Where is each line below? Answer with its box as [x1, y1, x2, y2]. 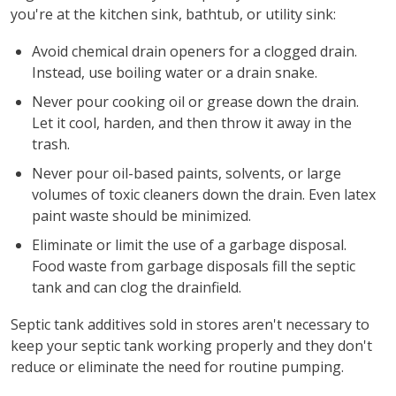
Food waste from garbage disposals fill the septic [31, 255, 355, 276]
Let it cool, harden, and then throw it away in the [31, 112, 352, 133]
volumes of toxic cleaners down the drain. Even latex [31, 184, 376, 204]
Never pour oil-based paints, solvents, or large [31, 163, 341, 183]
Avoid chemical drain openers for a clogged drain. [31, 41, 357, 61]
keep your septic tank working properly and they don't [10, 335, 372, 355]
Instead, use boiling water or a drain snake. [31, 62, 317, 82]
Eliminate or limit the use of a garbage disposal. [31, 234, 346, 255]
